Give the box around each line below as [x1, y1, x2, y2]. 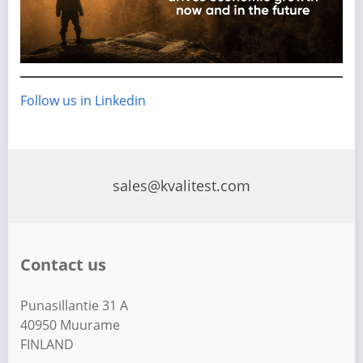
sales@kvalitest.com [113, 176, 250, 196]
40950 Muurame [20, 316, 120, 335]
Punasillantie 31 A [20, 297, 128, 315]
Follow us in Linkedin [20, 92, 146, 110]
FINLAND [20, 335, 74, 354]
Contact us [20, 254, 106, 276]
